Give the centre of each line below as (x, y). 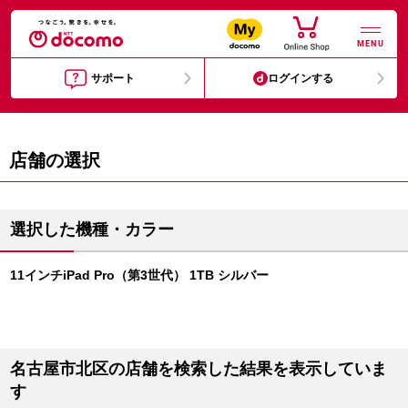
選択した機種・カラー (92, 229)
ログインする (301, 78)
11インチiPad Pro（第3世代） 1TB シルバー (139, 275)
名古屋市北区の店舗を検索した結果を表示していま (199, 369)
